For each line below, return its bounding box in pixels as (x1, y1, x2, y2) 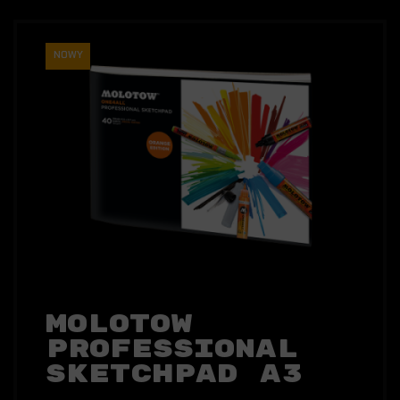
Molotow (46, 309, 192, 341)
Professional (46, 334, 298, 366)
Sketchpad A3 (46, 359, 303, 391)
